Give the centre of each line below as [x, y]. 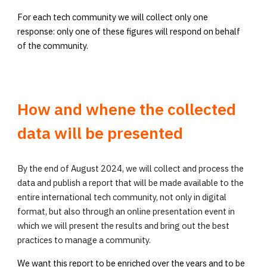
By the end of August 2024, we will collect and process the [131, 168]
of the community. [53, 46]
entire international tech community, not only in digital [122, 197]
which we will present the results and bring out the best [124, 225]
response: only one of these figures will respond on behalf [129, 32]
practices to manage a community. [84, 240]
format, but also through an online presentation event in [126, 211]
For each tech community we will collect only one [113, 17]
